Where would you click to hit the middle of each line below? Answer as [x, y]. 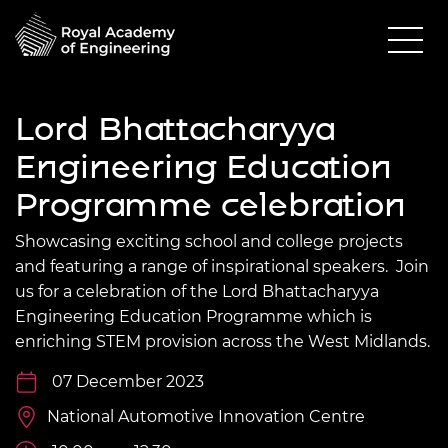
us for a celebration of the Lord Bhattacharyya [197, 291]
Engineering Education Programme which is [193, 316]
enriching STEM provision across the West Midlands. [222, 341]
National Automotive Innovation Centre [206, 416]
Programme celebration [210, 204]
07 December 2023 [128, 381]
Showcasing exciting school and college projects [209, 241]
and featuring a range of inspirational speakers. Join [222, 266]
